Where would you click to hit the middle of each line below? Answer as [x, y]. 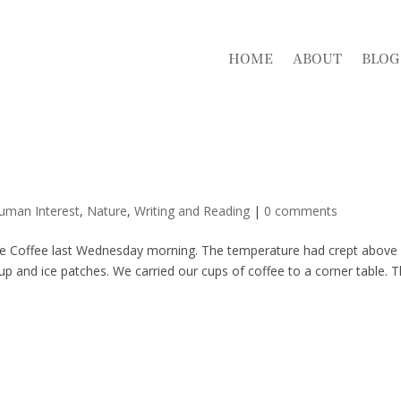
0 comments [301, 210]
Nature [107, 210]
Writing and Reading [192, 210]
